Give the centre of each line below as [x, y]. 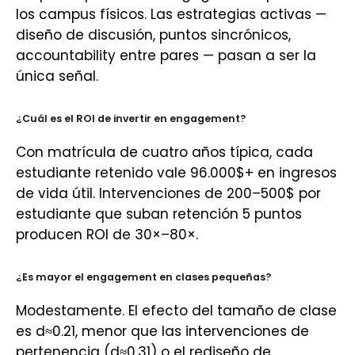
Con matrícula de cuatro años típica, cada [164, 152]
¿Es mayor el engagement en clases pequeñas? [143, 277]
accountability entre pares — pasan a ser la [166, 55]
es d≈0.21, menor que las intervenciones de [162, 331]
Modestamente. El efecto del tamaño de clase [176, 311]
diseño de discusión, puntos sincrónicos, [153, 35]
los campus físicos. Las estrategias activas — [171, 14]
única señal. [57, 76]
